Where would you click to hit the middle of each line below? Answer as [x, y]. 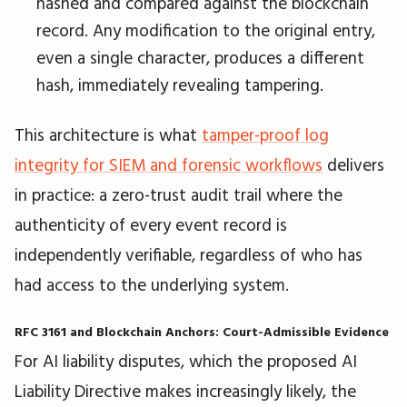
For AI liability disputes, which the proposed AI [186, 360]
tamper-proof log [265, 134]
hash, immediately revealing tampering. [180, 84]
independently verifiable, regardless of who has [189, 254]
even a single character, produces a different [200, 57]
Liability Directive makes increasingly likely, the [185, 390]
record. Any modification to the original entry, [206, 30]
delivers [353, 164]
